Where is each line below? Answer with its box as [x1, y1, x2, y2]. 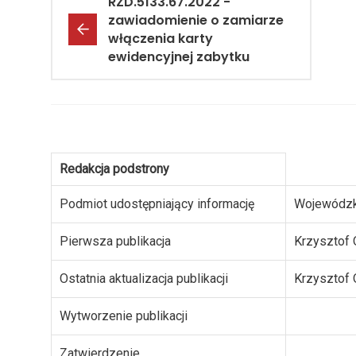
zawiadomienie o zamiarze [108, 11, 284, 30]
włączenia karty [108, 29, 213, 48]
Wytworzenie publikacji [60, 308, 188, 324]
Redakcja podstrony [60, 161, 169, 177]
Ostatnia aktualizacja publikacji [60, 271, 228, 287]
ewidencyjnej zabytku [108, 48, 250, 67]
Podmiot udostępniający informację [60, 196, 254, 212]
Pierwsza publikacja [60, 234, 171, 250]
